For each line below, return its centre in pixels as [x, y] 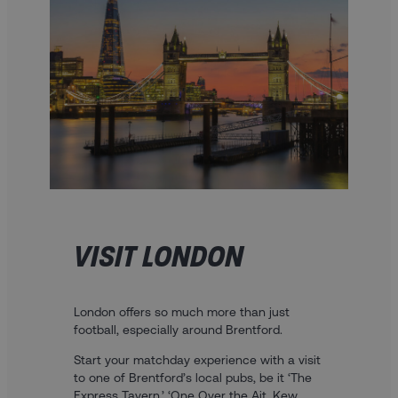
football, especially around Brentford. [178, 329]
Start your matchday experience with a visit [197, 359]
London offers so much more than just [181, 311]
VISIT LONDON [158, 256]
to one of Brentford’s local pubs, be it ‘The [192, 377]
